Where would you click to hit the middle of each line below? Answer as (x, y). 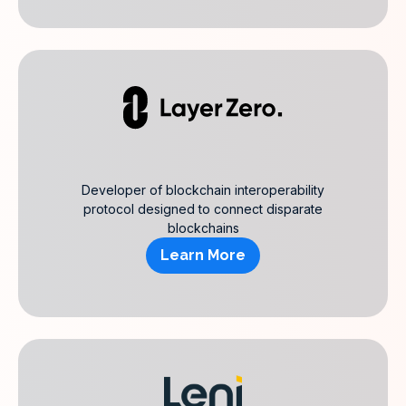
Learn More (203, 255)
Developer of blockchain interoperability (203, 190)
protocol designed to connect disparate (203, 209)
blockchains (203, 228)
